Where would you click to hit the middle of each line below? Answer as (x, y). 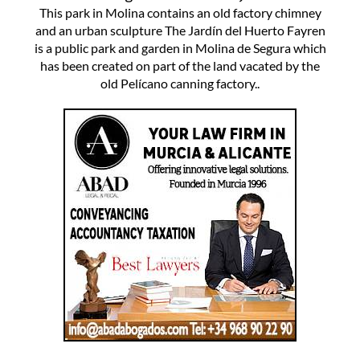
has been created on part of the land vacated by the (180, 65)
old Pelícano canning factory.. (180, 83)
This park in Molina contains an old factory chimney (180, 12)
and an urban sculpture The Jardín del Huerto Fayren (180, 30)
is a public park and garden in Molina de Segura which (180, 47)
